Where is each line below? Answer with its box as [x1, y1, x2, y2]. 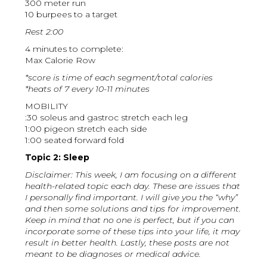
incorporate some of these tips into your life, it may [25, 226, 240, 237]
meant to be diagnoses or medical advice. [25, 249, 201, 260]
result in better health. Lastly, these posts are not [25, 237, 230, 249]
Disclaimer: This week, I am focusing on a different [25, 169, 237, 181]
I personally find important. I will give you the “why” [25, 192, 238, 203]
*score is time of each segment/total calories [25, 72, 213, 83]
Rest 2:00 [25, 26, 64, 38]
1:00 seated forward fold [25, 135, 125, 146]
